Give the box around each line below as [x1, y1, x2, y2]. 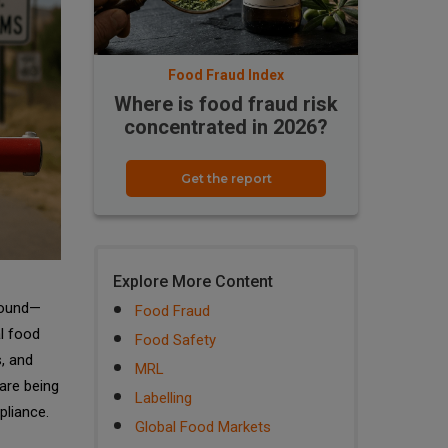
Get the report [180, 171, 272, 187]
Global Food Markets [135, 418, 271, 437]
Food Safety [135, 331, 216, 350]
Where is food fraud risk [114, 92, 338, 116]
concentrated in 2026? [124, 115, 328, 139]
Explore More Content [113, 272, 273, 292]
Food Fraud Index [168, 67, 284, 83]
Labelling [135, 389, 192, 408]
